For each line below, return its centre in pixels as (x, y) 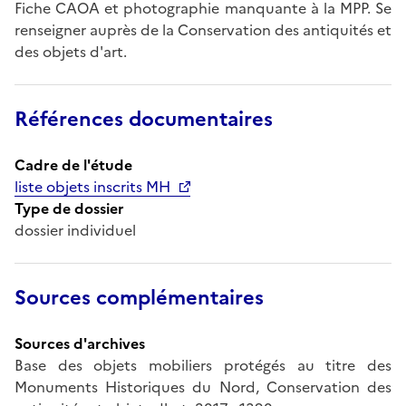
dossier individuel (75, 230)
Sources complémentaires (139, 297)
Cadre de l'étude (73, 164)
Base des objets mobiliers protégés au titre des (203, 365)
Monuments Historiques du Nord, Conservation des (203, 387)
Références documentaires (144, 119)
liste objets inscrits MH (92, 186)
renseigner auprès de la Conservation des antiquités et (203, 29)
